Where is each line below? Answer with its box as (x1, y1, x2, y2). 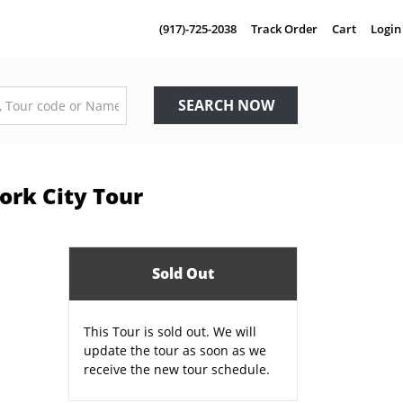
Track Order (251, 21, 318, 37)
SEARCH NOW (177, 95, 274, 115)
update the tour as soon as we (84, 342, 266, 359)
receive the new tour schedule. (84, 361, 270, 378)
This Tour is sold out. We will (84, 323, 256, 340)
